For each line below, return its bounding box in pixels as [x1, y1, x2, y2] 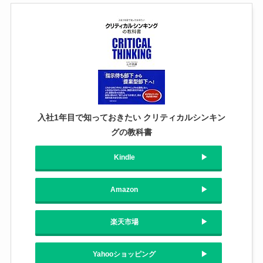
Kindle [113, 153, 135, 161]
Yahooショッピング [93, 249, 156, 258]
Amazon [110, 185, 138, 194]
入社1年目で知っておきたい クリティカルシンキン [38, 112, 225, 122]
